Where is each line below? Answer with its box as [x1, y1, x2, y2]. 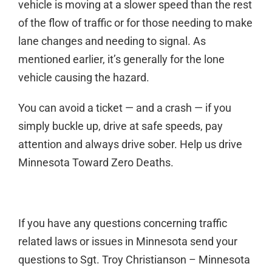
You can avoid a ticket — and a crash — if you [18, 101, 231, 114]
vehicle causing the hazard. [18, 71, 149, 84]
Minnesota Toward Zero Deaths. [18, 156, 174, 169]
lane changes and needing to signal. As [18, 35, 206, 47]
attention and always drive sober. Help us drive [18, 138, 242, 151]
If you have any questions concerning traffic [18, 217, 227, 229]
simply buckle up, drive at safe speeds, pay [18, 120, 223, 132]
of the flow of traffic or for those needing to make [18, 16, 253, 29]
